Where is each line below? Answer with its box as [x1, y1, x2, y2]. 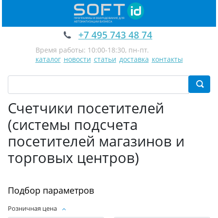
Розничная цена [8, 204, 57, 213]
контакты [151, 54, 183, 64]
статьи [93, 54, 116, 64]
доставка [119, 54, 149, 64]
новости [63, 54, 91, 64]
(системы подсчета [8, 115, 138, 134]
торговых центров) [8, 148, 139, 167]
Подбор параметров [8, 184, 94, 196]
